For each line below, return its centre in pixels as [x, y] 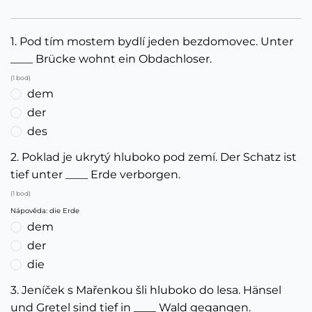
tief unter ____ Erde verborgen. [95, 174]
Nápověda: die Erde [45, 211]
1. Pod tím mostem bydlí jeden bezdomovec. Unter [152, 41]
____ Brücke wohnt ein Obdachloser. [111, 59]
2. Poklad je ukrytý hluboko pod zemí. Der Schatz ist [154, 157]
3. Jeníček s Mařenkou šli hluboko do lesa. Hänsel [146, 290]
